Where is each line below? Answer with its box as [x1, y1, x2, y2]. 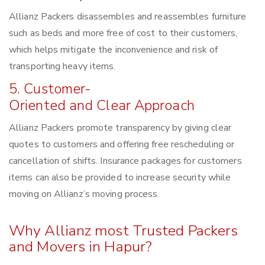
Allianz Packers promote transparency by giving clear [9, 121, 232, 135]
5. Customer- [9, 79, 92, 99]
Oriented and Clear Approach [9, 96, 195, 115]
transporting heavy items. [9, 60, 116, 73]
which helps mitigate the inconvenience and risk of [9, 43, 218, 57]
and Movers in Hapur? [9, 237, 153, 257]
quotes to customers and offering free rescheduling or [9, 138, 235, 151]
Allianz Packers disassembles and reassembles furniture [9, 10, 247, 24]
